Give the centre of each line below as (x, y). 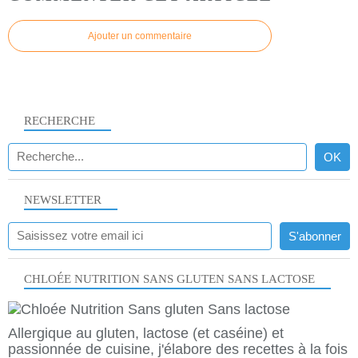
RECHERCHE (60, 120)
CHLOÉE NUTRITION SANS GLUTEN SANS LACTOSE (169, 279)
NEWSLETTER (63, 200)
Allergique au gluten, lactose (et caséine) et (146, 334)
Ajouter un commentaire (140, 36)
